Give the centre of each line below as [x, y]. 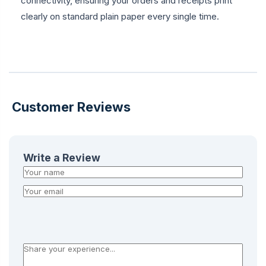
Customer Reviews [70, 107]
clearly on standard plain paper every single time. [120, 16]
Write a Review [62, 157]
